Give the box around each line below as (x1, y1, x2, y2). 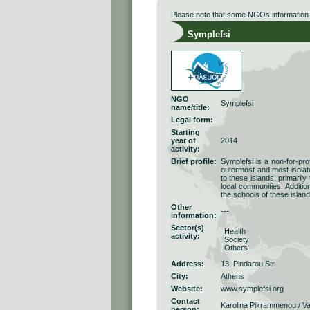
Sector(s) (171, 224, 204, 232)
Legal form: (171, 116, 213, 124)
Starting (171, 128, 200, 136)
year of (171, 136, 196, 145)
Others (224, 244, 248, 252)
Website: (171, 284, 203, 293)
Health (224, 227, 246, 235)
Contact (171, 297, 200, 305)
